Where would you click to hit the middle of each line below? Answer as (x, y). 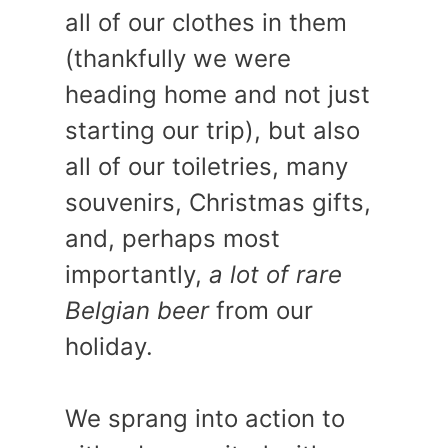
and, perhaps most (172, 238)
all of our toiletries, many (206, 166)
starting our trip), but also (212, 130)
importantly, (137, 274)
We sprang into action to (205, 418)
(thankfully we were (178, 58)
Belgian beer (137, 310)
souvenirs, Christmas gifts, (218, 202)
